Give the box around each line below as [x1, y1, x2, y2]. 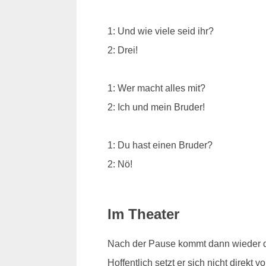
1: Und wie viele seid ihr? [107, 26, 214, 36]
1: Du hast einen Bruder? [107, 140, 213, 150]
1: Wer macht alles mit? [107, 83, 205, 93]
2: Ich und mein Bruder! [107, 102, 205, 112]
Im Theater [107, 205, 179, 222]
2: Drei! [107, 45, 138, 55]
